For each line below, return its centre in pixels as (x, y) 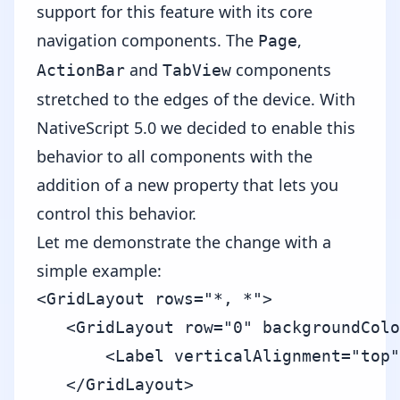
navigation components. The (147, 40)
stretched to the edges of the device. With (196, 99)
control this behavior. (117, 213)
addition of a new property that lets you (187, 185)
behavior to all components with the (175, 156)
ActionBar (81, 70)
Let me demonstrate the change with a (184, 242)
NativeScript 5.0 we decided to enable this (196, 128)
